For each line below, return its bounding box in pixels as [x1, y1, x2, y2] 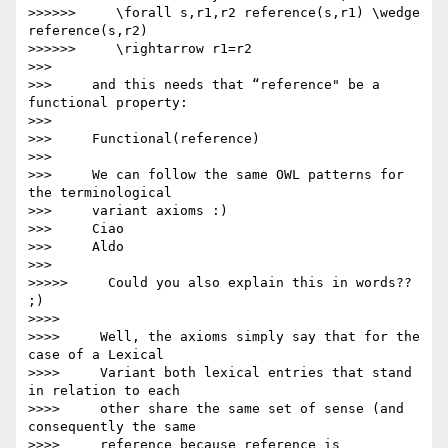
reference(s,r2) [28, 23, 148, 39]
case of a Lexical [28, 347, 164, 363]
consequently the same [28, 419, 196, 435]
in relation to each [28, 383, 180, 399]
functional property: [28, 95, 188, 111]
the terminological [28, 185, 172, 201]
